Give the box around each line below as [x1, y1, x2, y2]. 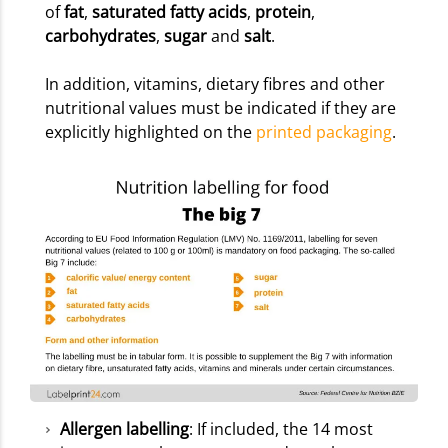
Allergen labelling [60, 417, 189, 440]
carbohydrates [45, 25, 156, 48]
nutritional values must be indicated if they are [45, 97, 396, 120]
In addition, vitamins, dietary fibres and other [45, 73, 385, 96]
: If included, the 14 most [189, 417, 373, 440]
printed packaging [256, 121, 392, 144]
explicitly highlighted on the [45, 121, 256, 144]
